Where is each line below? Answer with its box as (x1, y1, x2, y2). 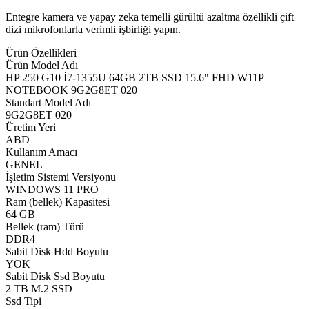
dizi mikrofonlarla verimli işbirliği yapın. (6, 23, 181, 35)
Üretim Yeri (6, 121, 56, 133)
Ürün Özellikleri (6, 46, 77, 59)
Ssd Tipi (6, 295, 41, 307)
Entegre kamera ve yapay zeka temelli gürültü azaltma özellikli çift (6, 10, 294, 23)
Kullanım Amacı (6, 146, 77, 158)
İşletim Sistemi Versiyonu (6, 170, 116, 183)
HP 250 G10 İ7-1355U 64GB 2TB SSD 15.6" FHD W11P (6, 71, 263, 83)
